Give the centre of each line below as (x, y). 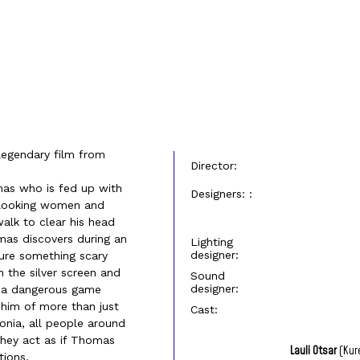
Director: (214, 166)
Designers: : (221, 194)
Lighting (212, 242)
